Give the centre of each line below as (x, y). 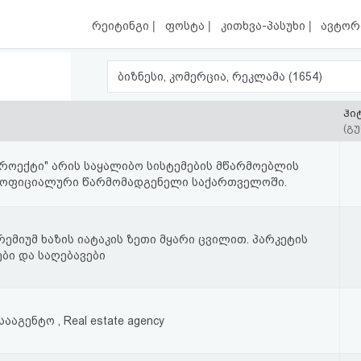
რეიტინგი (122, 26)
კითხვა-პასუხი (264, 26)
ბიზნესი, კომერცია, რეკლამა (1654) (306, 77)
